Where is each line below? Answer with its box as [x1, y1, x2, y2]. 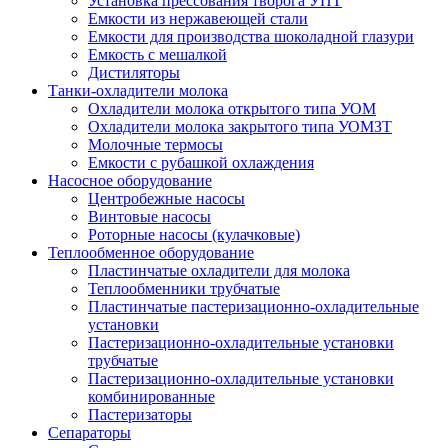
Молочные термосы [88, 135, 223, 153]
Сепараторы [48, 423, 131, 441]
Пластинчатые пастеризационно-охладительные [88, 297, 419, 315]
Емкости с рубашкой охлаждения [88, 153, 314, 171]
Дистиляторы [88, 63, 180, 81]
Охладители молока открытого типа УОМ [88, 99, 376, 117]
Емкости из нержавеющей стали [88, 9, 308, 27]
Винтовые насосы [88, 207, 211, 225]
